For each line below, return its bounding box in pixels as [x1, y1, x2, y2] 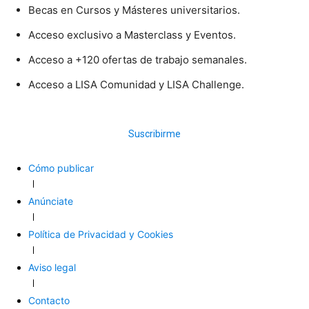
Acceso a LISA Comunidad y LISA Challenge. [28, 77, 244, 91]
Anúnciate [28, 195, 73, 207]
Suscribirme [128, 128, 181, 139]
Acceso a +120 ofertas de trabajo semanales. [28, 52, 247, 66]
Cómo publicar [28, 161, 94, 174]
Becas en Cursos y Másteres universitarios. [28, 3, 240, 17]
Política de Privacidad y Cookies [28, 228, 173, 240]
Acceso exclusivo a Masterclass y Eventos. [28, 28, 236, 41]
